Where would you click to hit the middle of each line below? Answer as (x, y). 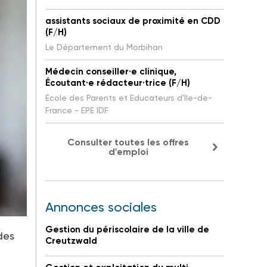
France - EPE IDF (77, 111)
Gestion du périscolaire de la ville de (127, 230)
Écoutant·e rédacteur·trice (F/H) (118, 83)
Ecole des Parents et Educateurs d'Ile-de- (129, 98)
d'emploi (128, 152)
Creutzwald (71, 241)
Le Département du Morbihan (104, 47)
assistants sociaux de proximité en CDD (133, 21)
